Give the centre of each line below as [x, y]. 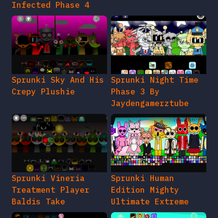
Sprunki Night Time [155, 80]
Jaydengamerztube [150, 103]
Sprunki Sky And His [58, 80]
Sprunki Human [143, 178]
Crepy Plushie [43, 91]
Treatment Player [51, 190]
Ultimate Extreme [150, 201]
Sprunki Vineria [48, 178]
